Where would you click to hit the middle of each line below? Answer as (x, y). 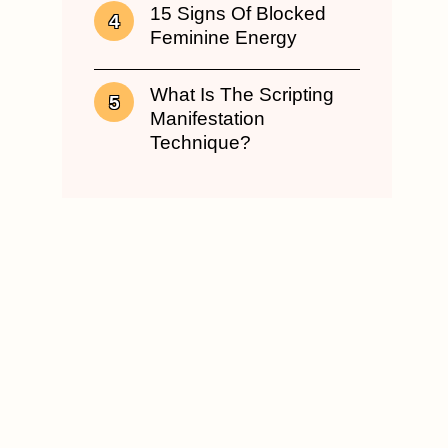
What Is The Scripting (242, 95)
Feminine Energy (223, 38)
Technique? (200, 143)
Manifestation (207, 119)
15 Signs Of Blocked (238, 14)
